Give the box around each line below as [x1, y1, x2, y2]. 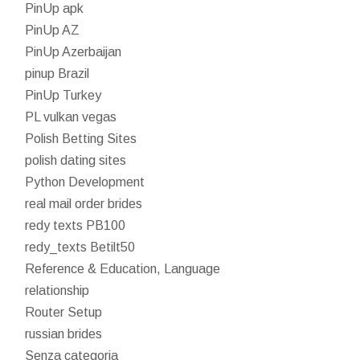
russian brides [25, 326, 103, 341]
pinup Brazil [25, 66, 90, 80]
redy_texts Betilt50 [25, 239, 136, 254]
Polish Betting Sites [25, 131, 137, 145]
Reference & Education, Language [25, 261, 221, 276]
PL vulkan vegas [25, 109, 117, 124]
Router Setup [25, 305, 103, 319]
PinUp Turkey [25, 88, 102, 102]
